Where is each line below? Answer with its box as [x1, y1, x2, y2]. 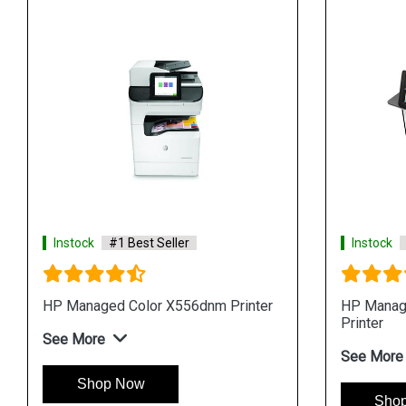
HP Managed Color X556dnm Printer [43, 296, 273, 314]
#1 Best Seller [109, 235, 189, 250]
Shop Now [76, 375, 145, 391]
